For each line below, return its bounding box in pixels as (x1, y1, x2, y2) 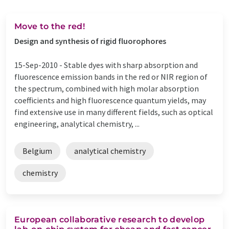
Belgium (22, 145, 52, 156)
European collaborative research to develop (14, 214, 205, 224)
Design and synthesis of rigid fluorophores (14, 35, 166, 46)
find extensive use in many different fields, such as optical (14, 106, 213, 117)
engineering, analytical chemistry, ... (14, 118, 140, 129)
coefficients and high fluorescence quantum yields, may (14, 95, 206, 105)
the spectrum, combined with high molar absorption (14, 83, 199, 94)
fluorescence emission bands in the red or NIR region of (14, 71, 208, 82)
